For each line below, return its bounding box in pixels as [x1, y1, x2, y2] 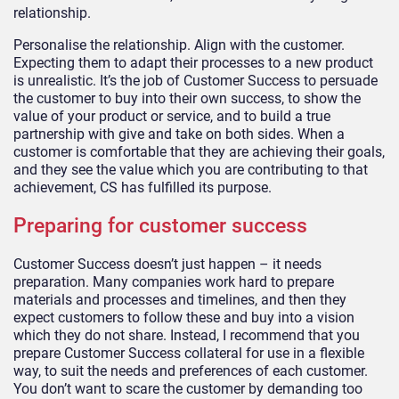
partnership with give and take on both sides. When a [13, 125, 345, 142]
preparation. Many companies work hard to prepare [13, 273, 334, 291]
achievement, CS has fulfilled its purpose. [13, 178, 272, 196]
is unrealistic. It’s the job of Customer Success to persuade [13, 71, 378, 89]
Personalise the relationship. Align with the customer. [13, 36, 345, 53]
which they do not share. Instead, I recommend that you [13, 327, 360, 345]
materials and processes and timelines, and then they [13, 291, 346, 309]
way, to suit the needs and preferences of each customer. [13, 362, 368, 380]
